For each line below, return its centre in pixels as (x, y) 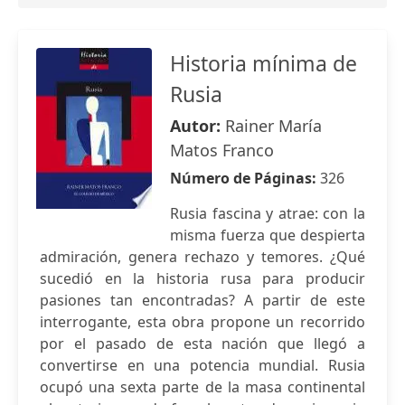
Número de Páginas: (245, 178)
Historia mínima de (264, 63)
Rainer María (273, 126)
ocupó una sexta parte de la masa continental (202, 387)
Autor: (198, 126)
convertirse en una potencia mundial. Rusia (202, 365)
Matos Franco (222, 150)
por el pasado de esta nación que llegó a (202, 344)
